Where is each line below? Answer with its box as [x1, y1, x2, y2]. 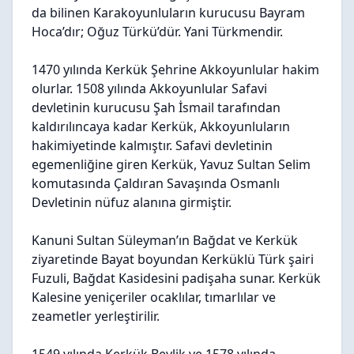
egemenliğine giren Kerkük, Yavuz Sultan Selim [32, 156, 311, 173]
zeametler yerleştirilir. [32, 307, 163, 325]
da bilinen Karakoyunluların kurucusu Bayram [32, 4, 305, 21]
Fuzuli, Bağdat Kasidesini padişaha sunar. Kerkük [32, 269, 321, 287]
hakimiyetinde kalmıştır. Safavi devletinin [32, 137, 273, 154]
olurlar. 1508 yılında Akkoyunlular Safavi [32, 80, 267, 97]
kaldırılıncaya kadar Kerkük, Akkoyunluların [32, 118, 290, 135]
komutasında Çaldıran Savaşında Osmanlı [32, 175, 280, 192]
